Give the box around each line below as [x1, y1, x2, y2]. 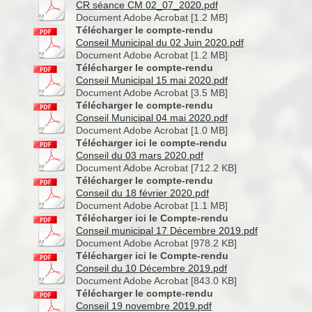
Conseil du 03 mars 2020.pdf [76, 150, 203, 161]
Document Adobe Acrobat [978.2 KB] [76, 237, 237, 249]
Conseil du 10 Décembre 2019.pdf [76, 263, 227, 274]
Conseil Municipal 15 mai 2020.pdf [76, 75, 228, 86]
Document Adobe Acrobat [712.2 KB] [76, 162, 237, 173]
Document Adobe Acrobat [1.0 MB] [76, 125, 228, 136]
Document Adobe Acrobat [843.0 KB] [76, 275, 237, 286]
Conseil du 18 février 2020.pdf [76, 187, 209, 198]
